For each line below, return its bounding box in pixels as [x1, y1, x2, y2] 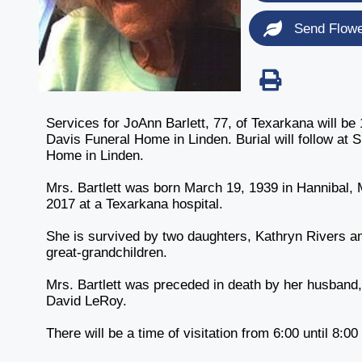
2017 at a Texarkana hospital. [46, 196, 224, 212]
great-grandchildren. [46, 245, 168, 260]
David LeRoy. [46, 293, 128, 309]
